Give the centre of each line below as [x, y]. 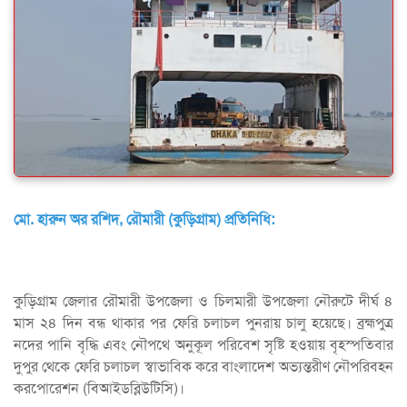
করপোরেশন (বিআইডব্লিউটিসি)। [99, 388]
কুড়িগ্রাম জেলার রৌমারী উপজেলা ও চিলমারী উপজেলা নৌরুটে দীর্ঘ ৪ [203, 301]
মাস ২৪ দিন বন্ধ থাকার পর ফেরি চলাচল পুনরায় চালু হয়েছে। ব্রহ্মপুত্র [203, 323]
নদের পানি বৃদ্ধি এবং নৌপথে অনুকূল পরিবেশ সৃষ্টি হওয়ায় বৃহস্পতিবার [203, 345]
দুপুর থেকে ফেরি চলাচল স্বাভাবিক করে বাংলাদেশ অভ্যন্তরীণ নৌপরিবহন [203, 367]
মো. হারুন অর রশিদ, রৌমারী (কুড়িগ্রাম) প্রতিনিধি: [144, 219]
